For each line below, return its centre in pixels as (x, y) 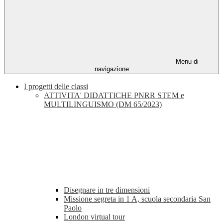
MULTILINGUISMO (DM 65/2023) (103, 105)
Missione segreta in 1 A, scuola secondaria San (137, 199)
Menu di (186, 62)
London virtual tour (94, 217)
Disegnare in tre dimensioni (107, 190)
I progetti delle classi (56, 87)
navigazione (111, 69)
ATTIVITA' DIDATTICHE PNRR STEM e (114, 96)
